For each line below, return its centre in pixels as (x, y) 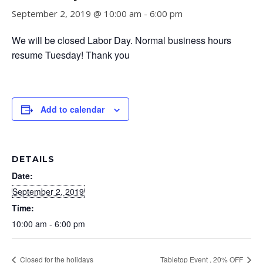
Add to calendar (73, 109)
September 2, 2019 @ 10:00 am (77, 14)
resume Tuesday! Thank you (71, 55)
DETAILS (33, 159)
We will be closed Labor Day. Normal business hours (122, 40)
